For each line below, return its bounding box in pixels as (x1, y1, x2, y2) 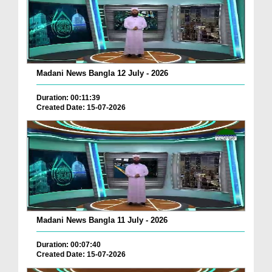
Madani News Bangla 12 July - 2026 (36, 68, 168, 78)
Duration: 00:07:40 (36, 240, 101, 250)
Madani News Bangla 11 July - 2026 (36, 216, 168, 225)
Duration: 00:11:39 (36, 93, 100, 102)
